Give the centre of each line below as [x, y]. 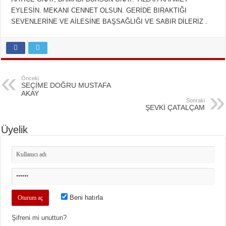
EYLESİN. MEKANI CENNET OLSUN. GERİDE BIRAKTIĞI [99, 10]
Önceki [30, 78]
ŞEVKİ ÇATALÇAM [175, 107]
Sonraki [195, 100]
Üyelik [15, 129]
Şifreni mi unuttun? [39, 217]
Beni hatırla [86, 197]
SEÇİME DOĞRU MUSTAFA [66, 85]
